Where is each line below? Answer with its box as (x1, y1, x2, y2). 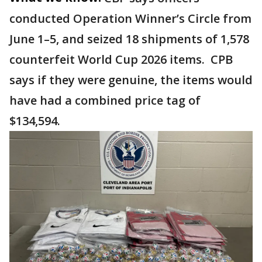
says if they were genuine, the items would (9, 72, 253, 88)
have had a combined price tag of (9, 92, 201, 109)
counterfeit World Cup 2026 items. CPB (9, 51, 233, 68)
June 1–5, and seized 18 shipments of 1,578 (9, 31, 249, 47)
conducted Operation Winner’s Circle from (9, 11, 251, 27)
